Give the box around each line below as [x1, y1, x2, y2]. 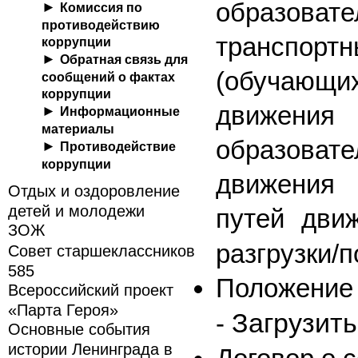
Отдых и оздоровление [8, 182, 180, 200]
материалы [42, 121, 114, 136]
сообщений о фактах [42, 70, 175, 84]
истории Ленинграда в [8, 340, 173, 356]
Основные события [8, 320, 150, 338]
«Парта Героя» [8, 301, 118, 317]
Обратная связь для [60, 52, 188, 66]
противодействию [42, 18, 160, 32]
